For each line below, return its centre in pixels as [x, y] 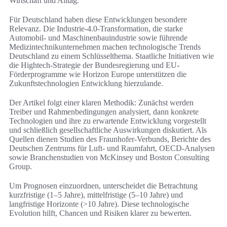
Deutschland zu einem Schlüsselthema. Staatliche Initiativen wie [111, 56]
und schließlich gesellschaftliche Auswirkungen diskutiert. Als [108, 130]
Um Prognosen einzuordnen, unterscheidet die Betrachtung [103, 186]
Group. [21, 167]
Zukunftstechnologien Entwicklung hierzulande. [86, 84]
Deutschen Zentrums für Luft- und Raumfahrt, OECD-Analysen [112, 148]
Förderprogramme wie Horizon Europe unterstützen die [98, 74]
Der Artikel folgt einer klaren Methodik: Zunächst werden [101, 103]
